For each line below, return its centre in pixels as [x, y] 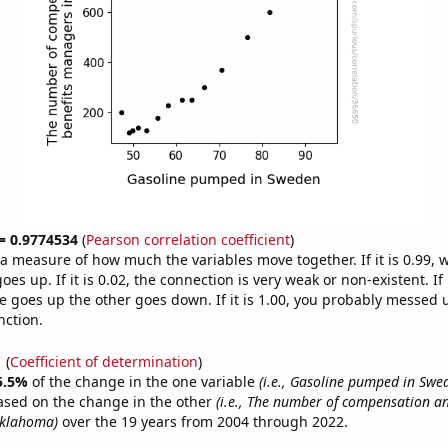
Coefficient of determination [103, 361]
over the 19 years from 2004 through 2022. [202, 421]
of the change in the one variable [145, 381]
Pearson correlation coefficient [187, 239]
